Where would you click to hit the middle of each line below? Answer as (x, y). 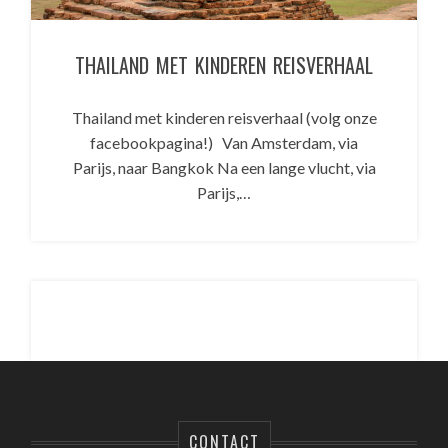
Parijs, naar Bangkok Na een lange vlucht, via (224, 167)
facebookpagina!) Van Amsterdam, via (224, 142)
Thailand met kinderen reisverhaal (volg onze (224, 117)
